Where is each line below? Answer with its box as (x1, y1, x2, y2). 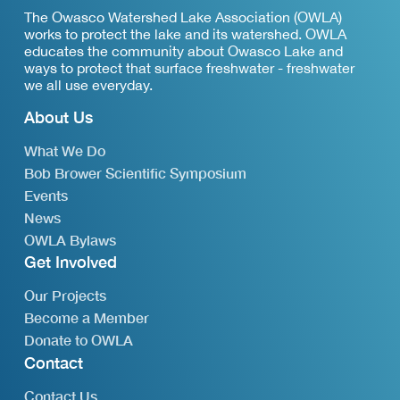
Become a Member (23, 309, 149, 327)
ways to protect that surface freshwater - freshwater (23, 60, 354, 77)
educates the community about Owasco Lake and (23, 43, 343, 60)
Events (23, 187, 68, 204)
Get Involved (23, 253, 117, 272)
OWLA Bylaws (23, 230, 116, 248)
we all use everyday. (23, 77, 153, 94)
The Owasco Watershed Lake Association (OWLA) (23, 9, 342, 26)
